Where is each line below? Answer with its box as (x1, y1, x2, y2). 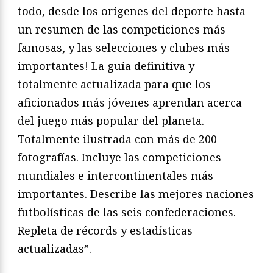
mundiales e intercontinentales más (18, 168, 213, 183)
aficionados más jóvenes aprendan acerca (18, 95, 242, 110)
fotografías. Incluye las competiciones (18, 150, 221, 165)
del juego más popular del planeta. (18, 113, 204, 129)
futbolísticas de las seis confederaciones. (18, 205, 236, 220)
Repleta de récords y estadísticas (18, 223, 193, 238)
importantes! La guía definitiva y (18, 58, 194, 74)
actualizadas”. (18, 241, 91, 257)
